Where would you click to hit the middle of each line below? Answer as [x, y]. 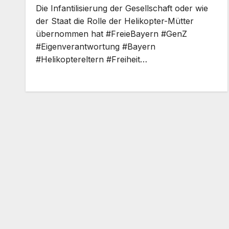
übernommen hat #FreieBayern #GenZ [111, 34]
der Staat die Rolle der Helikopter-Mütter [115, 21]
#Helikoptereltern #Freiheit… [91, 59]
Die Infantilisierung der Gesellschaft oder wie [122, 8]
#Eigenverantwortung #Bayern [96, 47]
